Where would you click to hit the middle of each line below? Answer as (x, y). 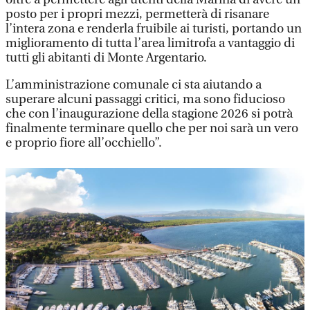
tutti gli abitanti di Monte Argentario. (106, 57)
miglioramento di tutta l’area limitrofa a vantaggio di (150, 43)
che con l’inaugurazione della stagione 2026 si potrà (149, 113)
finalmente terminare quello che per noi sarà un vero (152, 128)
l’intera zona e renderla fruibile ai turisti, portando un (154, 28)
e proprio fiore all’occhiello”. (84, 143)
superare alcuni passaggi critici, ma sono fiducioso (145, 99)
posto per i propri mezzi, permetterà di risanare (137, 14)
